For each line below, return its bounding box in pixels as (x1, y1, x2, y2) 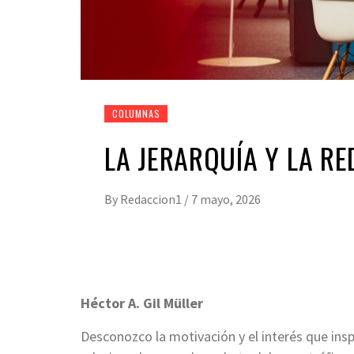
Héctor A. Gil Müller (81, 293, 203, 312)
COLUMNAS (112, 106, 160, 120)
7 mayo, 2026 (191, 190, 261, 207)
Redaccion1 (120, 190, 184, 207)
